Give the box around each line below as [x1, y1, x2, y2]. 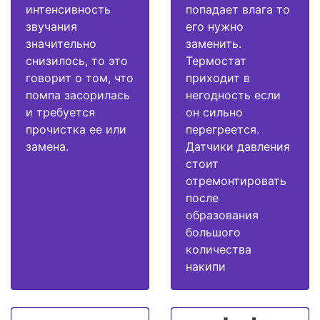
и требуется [26, 105, 95, 120]
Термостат [186, 54, 246, 69]
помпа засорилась [26, 88, 130, 103]
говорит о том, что [26, 71, 134, 86]
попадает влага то [186, 2, 290, 17]
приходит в [186, 71, 250, 86]
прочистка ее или [26, 122, 126, 137]
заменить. [186, 36, 241, 51]
